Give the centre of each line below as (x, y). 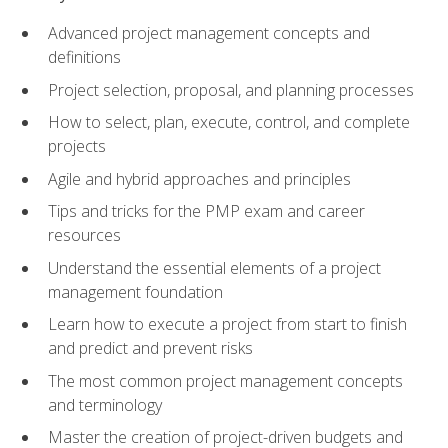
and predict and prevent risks (150, 348)
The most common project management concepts (225, 380)
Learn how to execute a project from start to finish (227, 324)
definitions (84, 56)
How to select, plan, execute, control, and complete (229, 122)
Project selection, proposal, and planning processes (231, 89)
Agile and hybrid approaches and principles (199, 178)
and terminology (105, 404)
